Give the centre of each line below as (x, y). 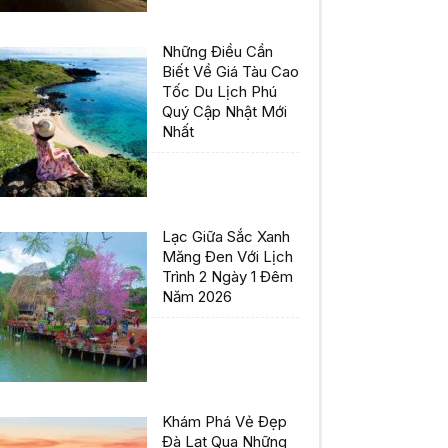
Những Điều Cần (217, 52)
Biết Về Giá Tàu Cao (230, 72)
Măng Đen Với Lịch (227, 257)
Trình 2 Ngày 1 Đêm (227, 277)
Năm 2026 (197, 297)
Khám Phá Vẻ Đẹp (224, 422)
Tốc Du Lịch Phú (219, 92)
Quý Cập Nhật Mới (224, 112)
